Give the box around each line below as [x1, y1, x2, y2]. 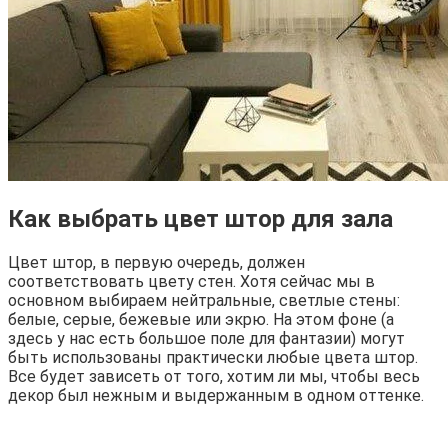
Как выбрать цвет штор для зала [8, 205, 393, 234]
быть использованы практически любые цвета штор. [8, 348, 418, 368]
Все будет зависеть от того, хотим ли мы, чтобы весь [8, 367, 420, 387]
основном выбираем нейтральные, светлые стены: [8, 291, 400, 311]
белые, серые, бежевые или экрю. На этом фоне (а [8, 310, 394, 330]
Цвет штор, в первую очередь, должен [8, 253, 305, 273]
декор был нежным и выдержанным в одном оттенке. [8, 386, 424, 406]
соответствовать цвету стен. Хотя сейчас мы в [8, 272, 375, 292]
